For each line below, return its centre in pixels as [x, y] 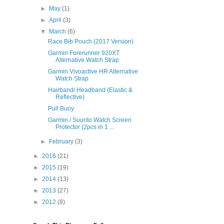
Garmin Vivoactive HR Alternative [93, 72]
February [62, 142]
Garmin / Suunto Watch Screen [89, 120]
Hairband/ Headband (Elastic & [90, 90]
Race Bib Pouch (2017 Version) [90, 42]
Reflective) [70, 97]
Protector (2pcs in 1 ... [84, 127]
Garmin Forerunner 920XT [83, 53]
